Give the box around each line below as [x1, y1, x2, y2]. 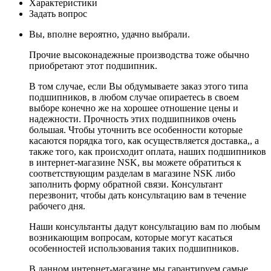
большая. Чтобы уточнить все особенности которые [29, 124, 243, 135]
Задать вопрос [29, 8, 87, 19]
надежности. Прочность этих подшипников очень [29, 113, 236, 124]
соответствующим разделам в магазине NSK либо [29, 168, 235, 178]
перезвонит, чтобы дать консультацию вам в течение [29, 189, 246, 200]
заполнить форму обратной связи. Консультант [29, 178, 223, 189]
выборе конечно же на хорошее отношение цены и [29, 102, 238, 113]
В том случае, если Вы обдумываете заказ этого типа [29, 80, 248, 91]
